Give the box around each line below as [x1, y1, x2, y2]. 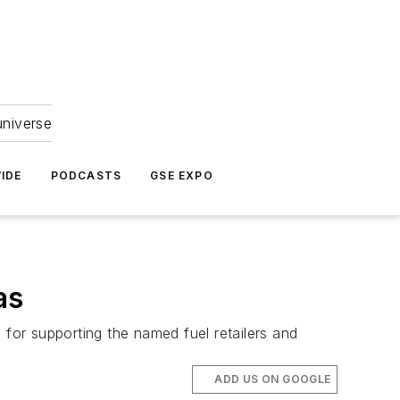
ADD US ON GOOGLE [214, 372, 331, 387]
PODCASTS [50, 169, 122, 182]
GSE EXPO [150, 169, 213, 182]
